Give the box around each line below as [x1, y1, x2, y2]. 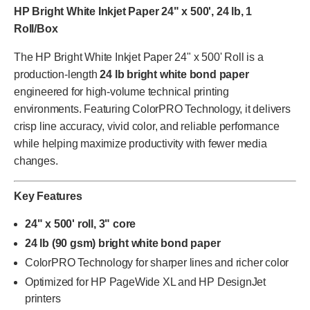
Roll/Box [14, 23, 58, 35]
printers [25, 293, 61, 304]
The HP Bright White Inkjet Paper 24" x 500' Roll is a [14, 51, 264, 63]
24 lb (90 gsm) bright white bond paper [25, 237, 221, 249]
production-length [14, 69, 100, 80]
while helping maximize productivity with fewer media [14, 138, 267, 149]
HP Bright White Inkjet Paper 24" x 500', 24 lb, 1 [14, 6, 253, 17]
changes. [14, 155, 58, 167]
